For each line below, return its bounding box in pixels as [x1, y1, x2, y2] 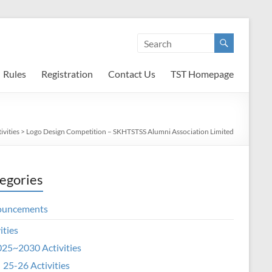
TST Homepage [171, 68, 234, 80]
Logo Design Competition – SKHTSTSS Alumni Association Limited [26, 127, 234, 136]
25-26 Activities [3, 259, 70, 271]
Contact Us [108, 68, 155, 80]
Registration [41, 68, 93, 80]
